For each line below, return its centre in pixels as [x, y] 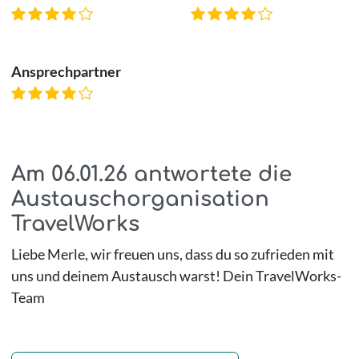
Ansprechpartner [66, 71]
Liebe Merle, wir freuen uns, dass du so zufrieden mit [172, 254]
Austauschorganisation [140, 199]
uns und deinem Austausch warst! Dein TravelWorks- [176, 275]
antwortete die [209, 174]
